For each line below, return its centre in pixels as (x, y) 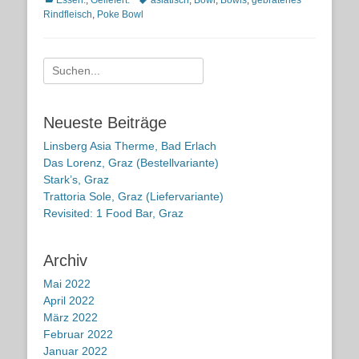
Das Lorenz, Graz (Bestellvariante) (131, 163)
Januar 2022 (75, 351)
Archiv (65, 260)
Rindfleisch (68, 14)
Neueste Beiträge (105, 123)
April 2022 (69, 301)
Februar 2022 (78, 334)
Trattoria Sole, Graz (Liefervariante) (133, 196)
